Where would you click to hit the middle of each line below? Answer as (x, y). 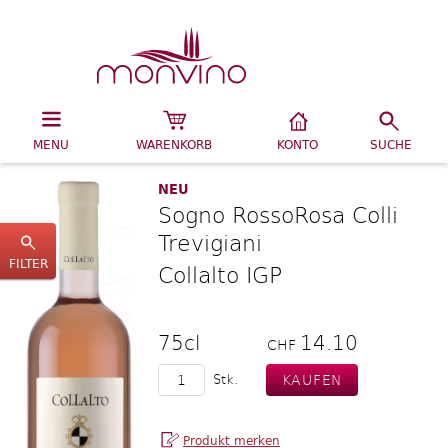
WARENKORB (173, 144)
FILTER (28, 263)
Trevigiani (210, 242)
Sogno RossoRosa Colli (278, 214)
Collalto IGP (220, 274)
